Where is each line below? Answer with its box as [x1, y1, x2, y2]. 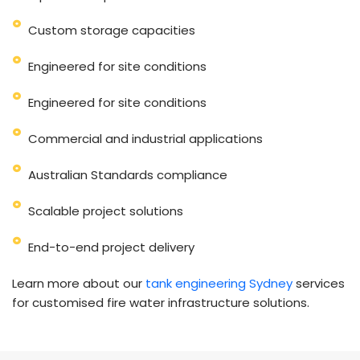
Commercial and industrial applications [27, 129, 263, 147]
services [292, 274, 345, 292]
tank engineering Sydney [145, 274, 292, 292]
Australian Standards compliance [27, 166, 227, 183]
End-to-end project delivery [27, 238, 194, 256]
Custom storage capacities [27, 21, 195, 39]
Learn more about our [12, 274, 145, 292]
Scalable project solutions [27, 202, 183, 219]
